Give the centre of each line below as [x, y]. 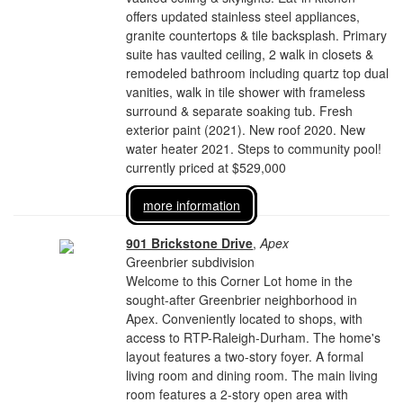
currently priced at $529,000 [206, 167]
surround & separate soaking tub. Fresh [240, 111]
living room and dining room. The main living [252, 375]
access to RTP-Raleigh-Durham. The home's [254, 337]
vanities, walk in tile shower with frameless [246, 92]
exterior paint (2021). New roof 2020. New [246, 130]
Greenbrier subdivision [191, 262]
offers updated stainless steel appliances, [243, 16]
